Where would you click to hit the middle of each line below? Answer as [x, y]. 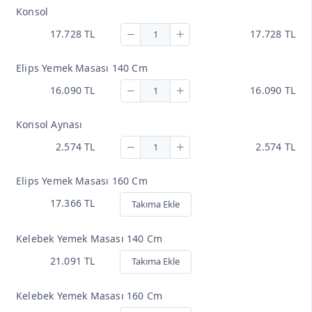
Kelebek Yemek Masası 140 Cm [89, 238]
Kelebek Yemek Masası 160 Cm [89, 296]
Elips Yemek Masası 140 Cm [82, 68]
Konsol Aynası [49, 125]
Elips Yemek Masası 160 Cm [82, 181]
